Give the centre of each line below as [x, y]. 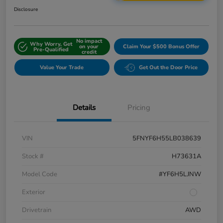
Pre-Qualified [51, 49]
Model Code [40, 174]
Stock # [33, 157]
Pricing [139, 108]
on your [89, 47]
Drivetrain [37, 210]
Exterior [34, 192]
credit [89, 52]
